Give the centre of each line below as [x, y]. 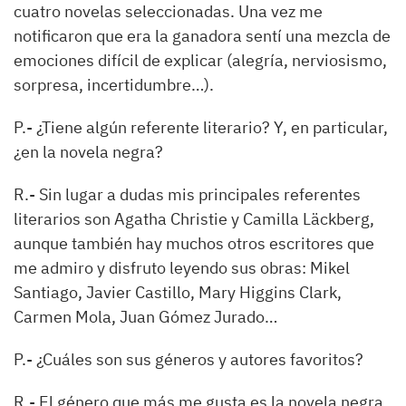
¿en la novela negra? [88, 152]
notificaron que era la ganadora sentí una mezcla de [202, 36]
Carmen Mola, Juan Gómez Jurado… [145, 317]
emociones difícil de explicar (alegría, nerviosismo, [200, 60]
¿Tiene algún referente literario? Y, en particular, [212, 127]
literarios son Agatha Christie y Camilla [158, 219]
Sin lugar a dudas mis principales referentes [200, 194]
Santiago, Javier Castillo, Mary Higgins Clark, [178, 292]
